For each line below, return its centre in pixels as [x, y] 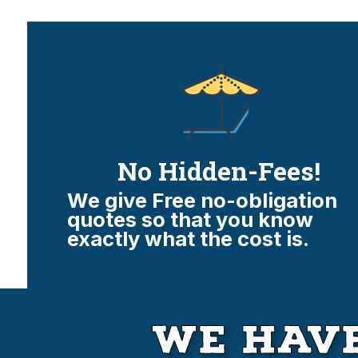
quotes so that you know [190, 219]
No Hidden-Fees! [219, 170]
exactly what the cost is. [188, 238]
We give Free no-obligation [202, 200]
